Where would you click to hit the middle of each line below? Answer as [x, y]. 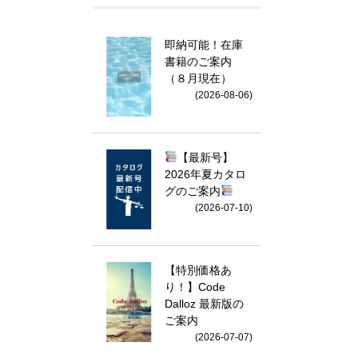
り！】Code [195, 287]
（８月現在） [198, 78]
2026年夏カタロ [205, 174]
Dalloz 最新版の [204, 304]
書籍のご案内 [198, 62]
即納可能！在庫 [204, 45]
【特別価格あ [198, 270]
